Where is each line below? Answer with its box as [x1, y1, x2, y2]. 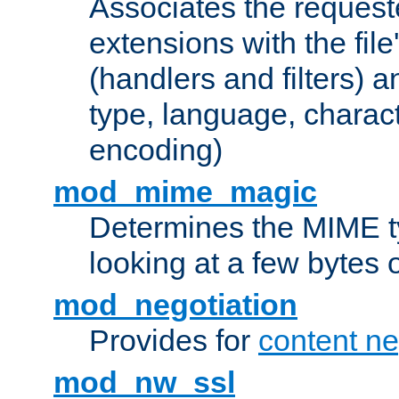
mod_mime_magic [53, 175, 317, 209]
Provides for [89, 323, 258, 358]
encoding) [89, 133, 223, 167]
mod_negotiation [53, 288, 297, 322]
